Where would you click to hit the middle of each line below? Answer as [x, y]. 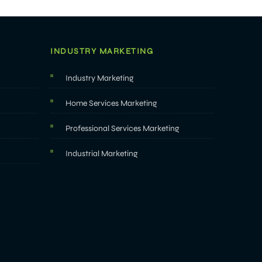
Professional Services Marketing [123, 128]
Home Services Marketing [111, 103]
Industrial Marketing [102, 154]
